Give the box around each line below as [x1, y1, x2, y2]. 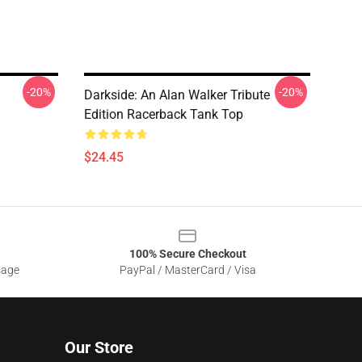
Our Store [65, 338, 133, 357]
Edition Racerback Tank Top [84, 107, 243, 122]
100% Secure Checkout [128, 247, 246, 260]
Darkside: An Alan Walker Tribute [84, 87, 270, 103]
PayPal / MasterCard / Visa [119, 263, 256, 276]
